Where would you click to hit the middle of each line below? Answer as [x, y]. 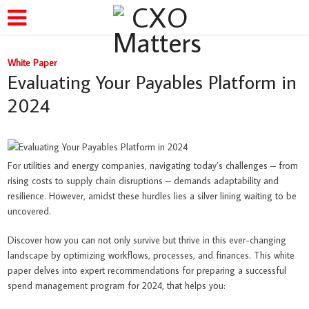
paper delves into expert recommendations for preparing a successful [147, 270]
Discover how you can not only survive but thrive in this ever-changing [147, 240]
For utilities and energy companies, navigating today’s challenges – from [153, 165]
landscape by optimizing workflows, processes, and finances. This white [151, 255]
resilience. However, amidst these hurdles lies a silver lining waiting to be [152, 196]
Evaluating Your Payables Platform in [152, 82]
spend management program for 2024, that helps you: [117, 285]
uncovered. [30, 211]
